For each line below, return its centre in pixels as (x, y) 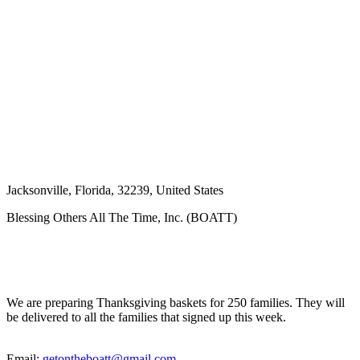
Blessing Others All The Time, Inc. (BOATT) (122, 217)
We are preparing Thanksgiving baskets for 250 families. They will (176, 302)
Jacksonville (37, 190)
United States (190, 190)
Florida (93, 190)
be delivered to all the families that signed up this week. (146, 317)
